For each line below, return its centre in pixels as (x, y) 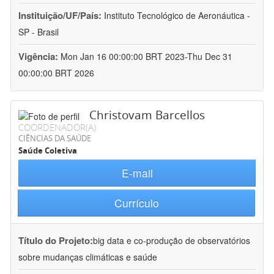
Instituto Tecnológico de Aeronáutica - (177, 16)
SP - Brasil (39, 32)
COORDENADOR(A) (57, 128)
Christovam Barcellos (147, 115)
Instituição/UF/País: (61, 16)
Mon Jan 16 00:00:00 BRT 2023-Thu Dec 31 (146, 57)
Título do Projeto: (56, 241)
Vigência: (39, 57)
